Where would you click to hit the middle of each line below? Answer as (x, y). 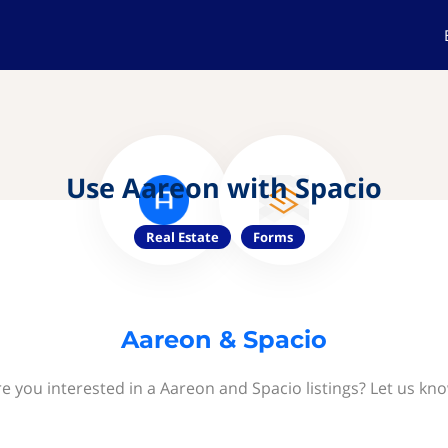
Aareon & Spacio (224, 339)
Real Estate (182, 237)
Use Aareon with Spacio (224, 187)
